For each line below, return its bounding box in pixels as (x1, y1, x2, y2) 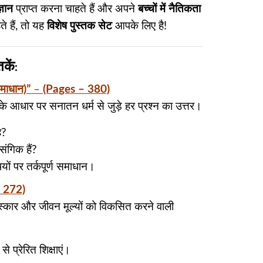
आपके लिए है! (112, 20, 167, 32)
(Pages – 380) (43, 83, 110, 95)
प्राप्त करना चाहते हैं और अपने (13, 3, 138, 15)
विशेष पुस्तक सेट (47, 20, 112, 32)
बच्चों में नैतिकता (138, 3, 201, 15)
